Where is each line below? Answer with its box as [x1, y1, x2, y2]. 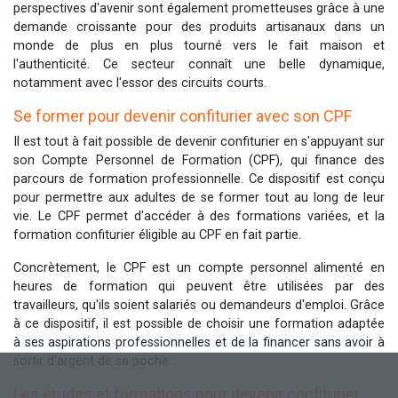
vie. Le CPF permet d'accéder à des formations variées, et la [13, 208, 385, 224]
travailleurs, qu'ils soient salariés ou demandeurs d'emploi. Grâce [13, 297, 385, 313]
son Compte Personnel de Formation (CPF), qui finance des [13, 152, 385, 168]
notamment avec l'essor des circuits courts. [13, 75, 267, 91]
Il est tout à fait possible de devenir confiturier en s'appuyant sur [13, 133, 385, 149]
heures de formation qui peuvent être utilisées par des [13, 278, 385, 294]
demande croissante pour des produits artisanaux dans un [13, 19, 385, 35]
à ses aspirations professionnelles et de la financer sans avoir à [13, 334, 385, 350]
